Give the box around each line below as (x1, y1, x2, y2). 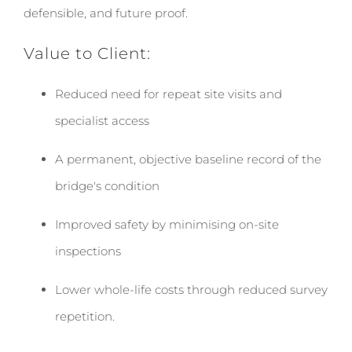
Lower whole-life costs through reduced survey (55, 282, 328, 297)
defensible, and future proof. (24, 5, 188, 20)
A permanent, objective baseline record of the (55, 152, 321, 167)
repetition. (55, 309, 115, 324)
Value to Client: (24, 44, 151, 63)
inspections (55, 244, 121, 258)
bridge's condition (55, 178, 159, 193)
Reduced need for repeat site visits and (55, 86, 282, 101)
